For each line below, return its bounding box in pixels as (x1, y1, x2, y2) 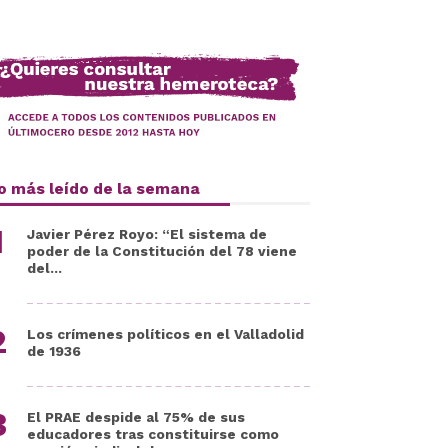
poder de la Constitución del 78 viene (27, 243, 297, 259)
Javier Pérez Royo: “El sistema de (27, 226, 267, 242)
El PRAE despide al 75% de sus (27, 409, 245, 425)
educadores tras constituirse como (27, 426, 279, 442)
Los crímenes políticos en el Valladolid (27, 326, 304, 342)
